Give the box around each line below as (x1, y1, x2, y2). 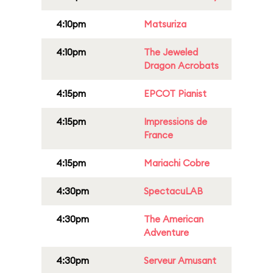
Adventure (144, 227, 189, 238)
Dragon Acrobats (144, 60, 219, 71)
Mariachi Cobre (144, 157, 210, 169)
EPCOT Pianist (144, 88, 207, 99)
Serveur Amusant (144, 255, 216, 266)
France (144, 129, 173, 141)
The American (144, 213, 204, 225)
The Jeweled (144, 46, 198, 58)
